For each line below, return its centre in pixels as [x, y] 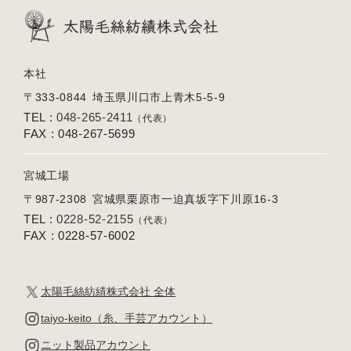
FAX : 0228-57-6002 [80, 235]
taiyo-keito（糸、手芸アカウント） [127, 318]
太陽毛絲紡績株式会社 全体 [108, 292]
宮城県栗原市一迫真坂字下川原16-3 [185, 199]
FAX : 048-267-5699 [80, 134]
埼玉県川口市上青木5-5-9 [159, 98]
